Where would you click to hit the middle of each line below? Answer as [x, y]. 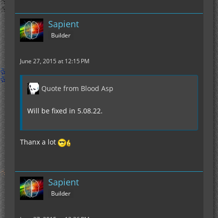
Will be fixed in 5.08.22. [65, 111]
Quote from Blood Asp [77, 88]
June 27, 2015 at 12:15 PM [55, 61]
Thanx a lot [39, 142]
